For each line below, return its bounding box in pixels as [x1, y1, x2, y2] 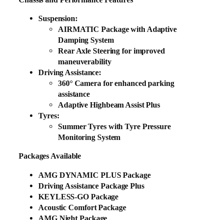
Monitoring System [58, 133, 121, 142]
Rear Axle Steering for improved [58, 46, 165, 56]
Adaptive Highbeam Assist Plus [58, 100, 161, 110]
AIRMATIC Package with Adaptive [58, 25, 177, 34]
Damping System [58, 35, 114, 45]
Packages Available [19, 151, 82, 161]
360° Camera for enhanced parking [58, 79, 174, 88]
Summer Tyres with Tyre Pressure [58, 122, 171, 132]
